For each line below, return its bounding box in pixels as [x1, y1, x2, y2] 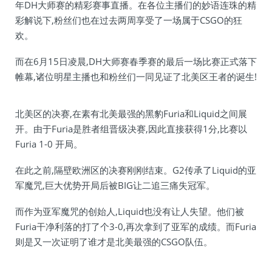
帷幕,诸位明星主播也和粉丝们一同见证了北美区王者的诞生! [15, 70, 257, 83]
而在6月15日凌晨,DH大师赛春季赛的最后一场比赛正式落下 [15, 55, 257, 67]
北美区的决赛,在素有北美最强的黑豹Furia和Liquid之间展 [15, 107, 247, 120]
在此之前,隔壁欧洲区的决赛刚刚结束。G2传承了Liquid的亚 [15, 164, 256, 176]
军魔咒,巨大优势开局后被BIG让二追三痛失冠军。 [15, 179, 215, 191]
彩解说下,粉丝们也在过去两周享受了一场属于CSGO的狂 [15, 14, 242, 26]
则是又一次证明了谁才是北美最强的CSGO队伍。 [15, 236, 212, 248]
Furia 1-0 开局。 [15, 138, 83, 150]
